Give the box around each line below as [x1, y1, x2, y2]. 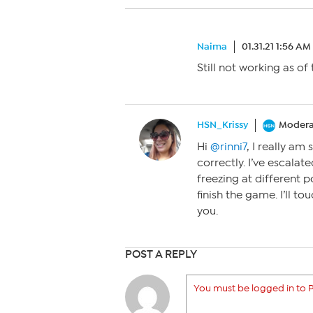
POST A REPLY [125, 247, 197, 261]
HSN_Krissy [197, 119, 248, 131]
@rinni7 [210, 140, 247, 154]
